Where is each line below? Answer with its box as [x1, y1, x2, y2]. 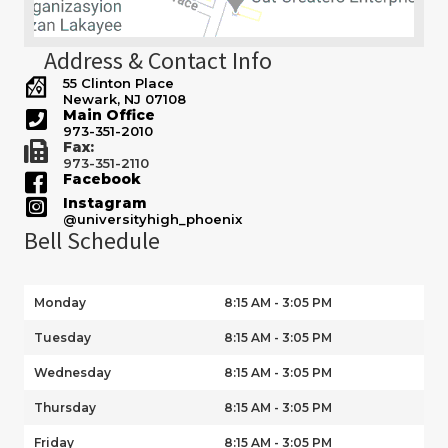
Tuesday [34, 329, 91, 345]
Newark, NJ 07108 [63, 90, 186, 107]
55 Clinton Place [63, 74, 174, 91]
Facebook [63, 169, 141, 188]
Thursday [34, 399, 96, 415]
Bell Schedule [24, 224, 160, 256]
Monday [34, 294, 86, 310]
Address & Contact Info [44, 44, 272, 76]
